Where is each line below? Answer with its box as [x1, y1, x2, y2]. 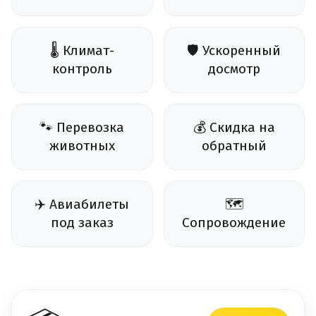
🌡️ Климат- [49, 42, 114, 59]
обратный [201, 138, 267, 154]
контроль [51, 61, 112, 78]
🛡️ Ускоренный [187, 42, 281, 59]
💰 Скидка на [193, 119, 275, 136]
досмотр [207, 61, 260, 78]
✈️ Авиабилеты [35, 196, 130, 213]
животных [49, 138, 115, 154]
